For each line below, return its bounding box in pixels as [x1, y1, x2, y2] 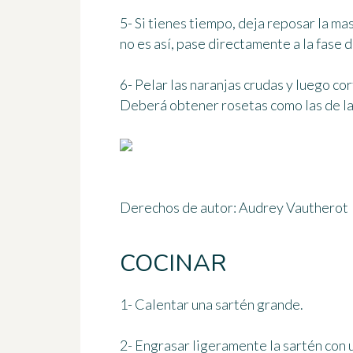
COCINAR [120, 247, 226, 281]
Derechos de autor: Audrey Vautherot [120, 199, 348, 217]
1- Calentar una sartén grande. [120, 295, 303, 314]
